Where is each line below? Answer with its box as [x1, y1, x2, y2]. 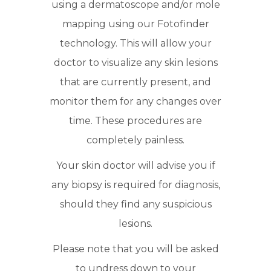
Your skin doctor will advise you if [56, 160, 215, 172]
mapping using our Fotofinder [62, 18, 209, 30]
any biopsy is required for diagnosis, [51, 179, 220, 191]
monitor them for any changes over [50, 96, 221, 108]
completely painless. [87, 134, 184, 146]
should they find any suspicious [59, 198, 212, 211]
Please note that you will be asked [52, 243, 219, 255]
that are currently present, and [60, 76, 211, 88]
